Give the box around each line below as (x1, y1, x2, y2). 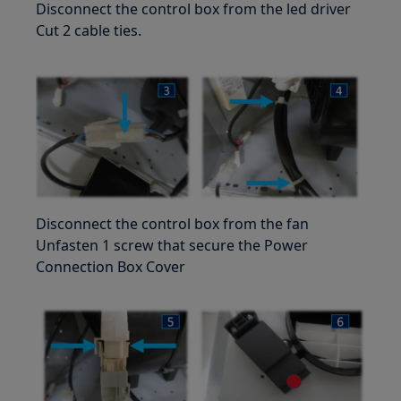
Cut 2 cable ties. (36, 20, 142, 40)
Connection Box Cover (36, 256, 186, 277)
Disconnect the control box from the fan (36, 213, 310, 234)
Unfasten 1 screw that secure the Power (36, 235, 309, 255)
